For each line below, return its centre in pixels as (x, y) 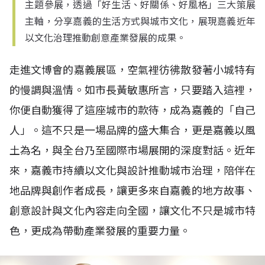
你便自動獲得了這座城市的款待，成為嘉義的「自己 (132, 110)
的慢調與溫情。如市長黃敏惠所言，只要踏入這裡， (132, 90)
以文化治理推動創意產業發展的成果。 (105, 38)
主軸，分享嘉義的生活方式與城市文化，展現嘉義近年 (140, 21)
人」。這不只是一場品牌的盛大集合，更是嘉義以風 (132, 130)
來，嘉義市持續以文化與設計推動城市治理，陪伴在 (132, 171)
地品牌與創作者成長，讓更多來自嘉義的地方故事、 (132, 191)
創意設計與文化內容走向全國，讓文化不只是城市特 (132, 211)
